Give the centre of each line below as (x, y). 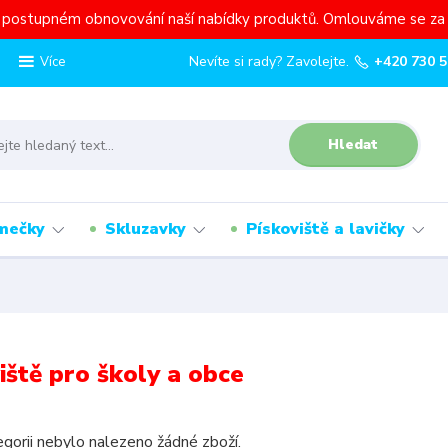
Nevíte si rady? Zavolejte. (269, 61)
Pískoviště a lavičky (325, 229)
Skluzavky (145, 229)
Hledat (353, 144)
